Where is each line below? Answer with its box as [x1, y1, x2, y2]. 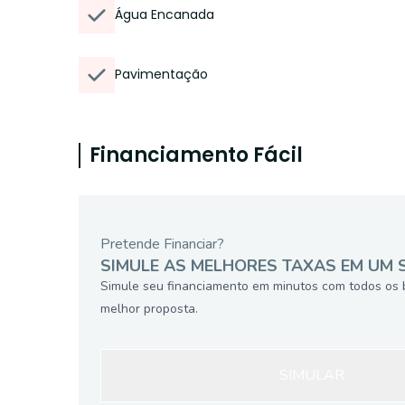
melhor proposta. [100, 300, 198, 317]
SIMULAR [279, 365, 345, 385]
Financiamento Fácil [89, 141, 303, 169]
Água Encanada [115, 5, 214, 24]
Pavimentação [115, 65, 208, 83]
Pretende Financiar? [100, 234, 224, 254]
